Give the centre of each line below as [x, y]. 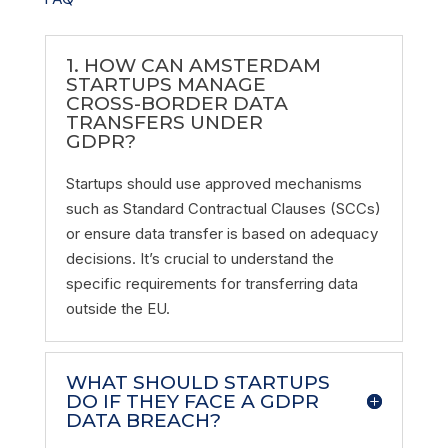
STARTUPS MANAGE [165, 84]
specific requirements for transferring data [211, 283]
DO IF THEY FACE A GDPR [192, 401]
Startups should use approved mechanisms [213, 183]
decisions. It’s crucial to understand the [199, 258]
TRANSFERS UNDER [164, 122]
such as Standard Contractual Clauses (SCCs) [223, 208]
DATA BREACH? [143, 420]
